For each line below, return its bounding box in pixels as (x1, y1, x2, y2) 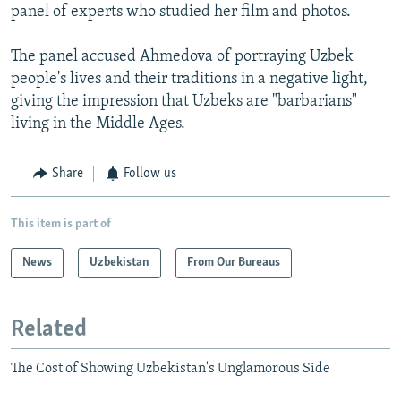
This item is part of (11, 217, 111, 231)
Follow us (124, 166, 176, 182)
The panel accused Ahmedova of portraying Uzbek (11, 48, 354, 66)
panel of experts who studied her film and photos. (11, 4, 351, 21)
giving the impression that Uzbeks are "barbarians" (11, 93, 357, 111)
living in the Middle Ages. (11, 115, 185, 133)
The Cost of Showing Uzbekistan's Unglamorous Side (11, 362, 330, 377)
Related (11, 317, 87, 342)
